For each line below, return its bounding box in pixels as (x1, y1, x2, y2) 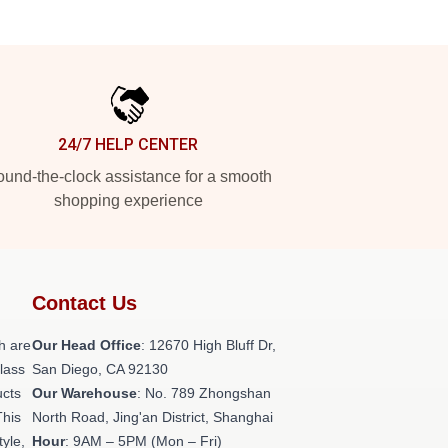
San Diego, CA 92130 (32, 361, 168, 377)
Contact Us (32, 292, 137, 314)
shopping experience (53, 192, 203, 209)
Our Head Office (32, 337, 141, 353)
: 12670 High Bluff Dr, (141, 337, 276, 353)
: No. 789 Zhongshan (137, 385, 271, 401)
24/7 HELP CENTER (58, 135, 198, 154)
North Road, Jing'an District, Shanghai (32, 409, 273, 425)
